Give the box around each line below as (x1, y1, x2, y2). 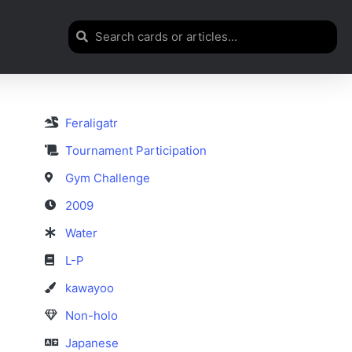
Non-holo (65, 307, 119, 323)
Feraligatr (65, 115, 119, 130)
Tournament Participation (65, 142, 207, 158)
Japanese (65, 335, 119, 350)
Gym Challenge (65, 170, 151, 185)
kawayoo (65, 280, 115, 295)
